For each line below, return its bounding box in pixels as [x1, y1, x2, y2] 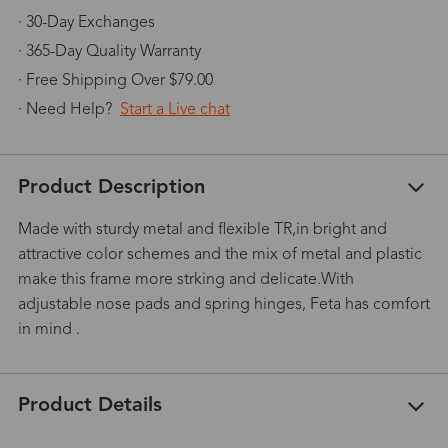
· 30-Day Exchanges [17, 14, 155, 31]
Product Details [17, 396, 162, 417]
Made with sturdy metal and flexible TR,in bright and [17, 221, 387, 238]
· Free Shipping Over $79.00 [17, 72, 213, 89]
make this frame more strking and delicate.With [17, 271, 354, 288]
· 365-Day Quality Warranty [17, 43, 201, 60]
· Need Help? [17, 101, 120, 118]
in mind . [17, 321, 80, 338]
